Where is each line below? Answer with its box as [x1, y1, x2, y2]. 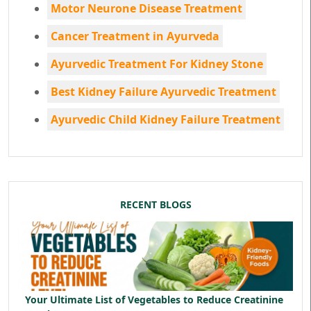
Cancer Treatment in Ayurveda [51, 28, 219, 44]
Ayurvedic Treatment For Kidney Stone [51, 56, 263, 72]
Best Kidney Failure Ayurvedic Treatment [51, 84, 276, 99]
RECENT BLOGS [119, 198, 192, 211]
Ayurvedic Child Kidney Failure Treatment [51, 112, 280, 127]
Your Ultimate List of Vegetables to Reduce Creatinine [25, 293, 283, 306]
